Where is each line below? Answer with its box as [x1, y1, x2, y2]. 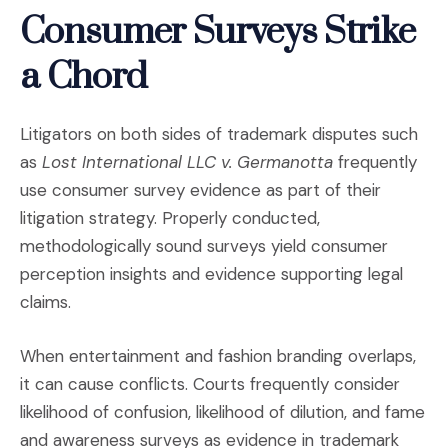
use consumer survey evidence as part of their [20, 178, 381, 201]
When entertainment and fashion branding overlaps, [20, 344, 416, 367]
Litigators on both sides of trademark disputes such [20, 122, 418, 145]
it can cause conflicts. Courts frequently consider [20, 372, 400, 395]
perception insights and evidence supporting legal [20, 262, 403, 285]
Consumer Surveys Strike [20, 9, 416, 56]
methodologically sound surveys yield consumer [20, 234, 388, 257]
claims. [20, 290, 71, 313]
